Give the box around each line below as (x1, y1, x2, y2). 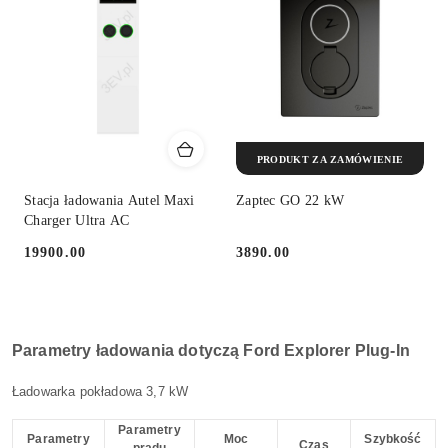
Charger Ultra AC (24, 213, 130, 229)
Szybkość (364, 431, 422, 446)
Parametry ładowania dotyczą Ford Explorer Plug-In (12, 341, 410, 359)
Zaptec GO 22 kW (236, 193, 345, 209)
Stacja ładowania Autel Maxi (24, 193, 195, 209)
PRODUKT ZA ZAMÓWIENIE (256, 153, 404, 165)
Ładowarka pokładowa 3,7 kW (12, 383, 189, 399)
